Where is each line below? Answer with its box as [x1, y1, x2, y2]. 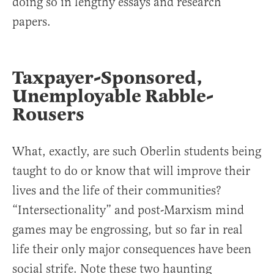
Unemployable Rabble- [12, 84, 213, 108]
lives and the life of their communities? [12, 183, 221, 199]
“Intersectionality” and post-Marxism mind [12, 202, 244, 218]
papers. [12, 14, 51, 30]
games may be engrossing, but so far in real [12, 222, 243, 238]
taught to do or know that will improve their [12, 163, 250, 179]
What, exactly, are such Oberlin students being [12, 144, 261, 160]
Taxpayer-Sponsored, [12, 66, 202, 90]
